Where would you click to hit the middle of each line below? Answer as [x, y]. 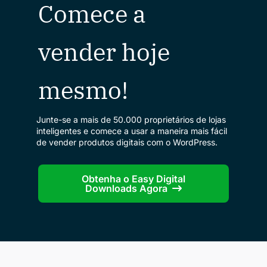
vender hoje [104, 52]
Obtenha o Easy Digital [133, 178]
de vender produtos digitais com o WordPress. [127, 142]
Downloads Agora [126, 188]
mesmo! [83, 90]
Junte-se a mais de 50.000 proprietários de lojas [131, 119]
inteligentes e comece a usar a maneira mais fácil [132, 131]
